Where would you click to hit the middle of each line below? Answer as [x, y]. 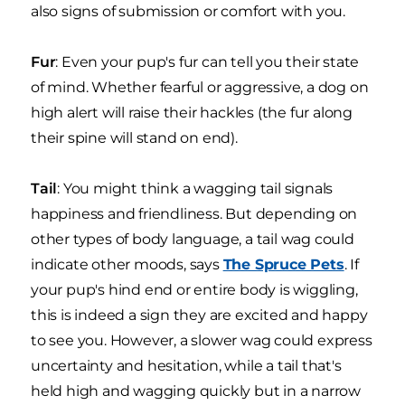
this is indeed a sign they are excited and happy [199, 316]
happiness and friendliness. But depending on [194, 214]
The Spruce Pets [283, 265]
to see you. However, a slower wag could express [202, 341]
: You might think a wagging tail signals [195, 189]
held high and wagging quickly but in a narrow [196, 391]
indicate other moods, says [127, 265]
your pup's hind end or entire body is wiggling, [194, 290]
